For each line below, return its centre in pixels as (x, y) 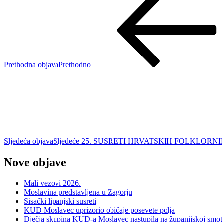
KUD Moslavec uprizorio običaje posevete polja (99, 210)
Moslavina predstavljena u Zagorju (78, 192)
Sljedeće (66, 141)
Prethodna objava (31, 65)
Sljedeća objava (28, 141)
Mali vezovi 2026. (52, 183)
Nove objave (35, 162)
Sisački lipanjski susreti (60, 201)
